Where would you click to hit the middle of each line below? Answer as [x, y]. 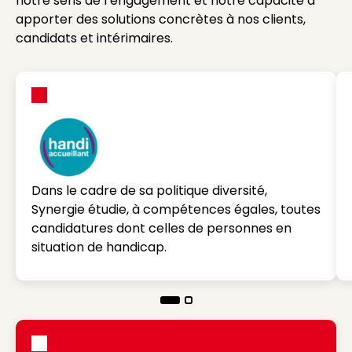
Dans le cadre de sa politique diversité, [149, 190]
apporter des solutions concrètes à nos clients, [161, 19]
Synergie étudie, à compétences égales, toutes [176, 209]
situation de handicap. [101, 247]
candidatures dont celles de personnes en [161, 228]
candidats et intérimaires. [94, 38]
